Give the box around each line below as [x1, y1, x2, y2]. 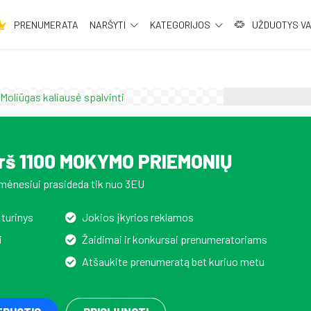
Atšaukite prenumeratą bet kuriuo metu [81, 254, 264, 268]
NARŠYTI [89, 18, 128, 31]
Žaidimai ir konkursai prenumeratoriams [81, 232, 267, 246]
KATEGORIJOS [150, 18, 213, 31]
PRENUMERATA [11, 18, 78, 31]
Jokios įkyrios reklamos [81, 210, 194, 224]
